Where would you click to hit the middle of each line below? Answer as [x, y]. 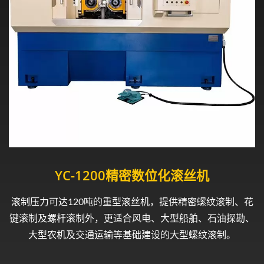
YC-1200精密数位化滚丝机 [132, 175]
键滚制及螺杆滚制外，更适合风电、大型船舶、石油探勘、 [132, 219]
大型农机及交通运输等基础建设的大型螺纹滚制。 [132, 235]
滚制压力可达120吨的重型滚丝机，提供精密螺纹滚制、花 [132, 202]
